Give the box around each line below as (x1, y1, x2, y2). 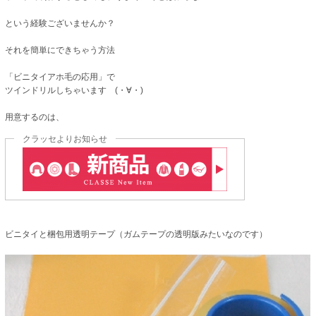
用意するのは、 (5, 111, 65, 122)
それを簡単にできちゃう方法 (5, 44, 116, 55)
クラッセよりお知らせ (23, 133, 108, 144)
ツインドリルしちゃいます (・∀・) (5, 85, 144, 95)
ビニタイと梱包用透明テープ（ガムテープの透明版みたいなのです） (5, 229, 268, 239)
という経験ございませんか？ (5, 18, 116, 28)
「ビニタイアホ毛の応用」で (5, 71, 116, 82)
